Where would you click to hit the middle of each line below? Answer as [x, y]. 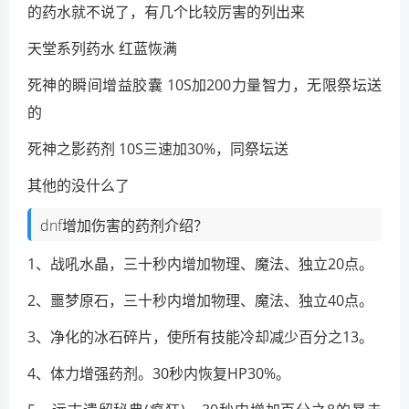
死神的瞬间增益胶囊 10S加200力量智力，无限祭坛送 [204, 84]
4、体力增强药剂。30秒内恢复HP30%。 [159, 373]
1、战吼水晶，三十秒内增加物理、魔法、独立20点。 [200, 263]
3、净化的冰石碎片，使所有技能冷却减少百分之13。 [200, 336]
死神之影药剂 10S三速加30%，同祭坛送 [158, 148]
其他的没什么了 [79, 185]
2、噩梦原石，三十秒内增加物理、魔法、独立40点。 [200, 300]
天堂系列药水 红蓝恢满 [102, 48]
